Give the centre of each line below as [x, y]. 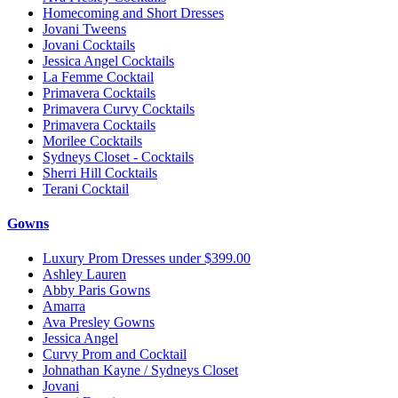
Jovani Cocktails [89, 44]
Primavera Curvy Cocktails [119, 108]
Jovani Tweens [84, 28]
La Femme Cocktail [98, 76]
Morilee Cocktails [92, 140]
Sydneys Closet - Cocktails [118, 156]
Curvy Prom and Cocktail [115, 354]
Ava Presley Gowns [99, 322]
